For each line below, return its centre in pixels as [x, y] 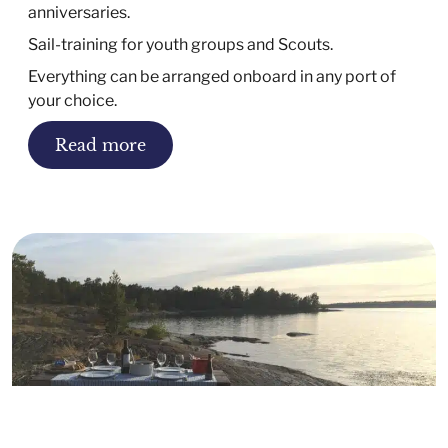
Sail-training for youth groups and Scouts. [180, 44]
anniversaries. [79, 12]
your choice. [72, 100]
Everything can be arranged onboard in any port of [212, 76]
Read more [100, 144]
